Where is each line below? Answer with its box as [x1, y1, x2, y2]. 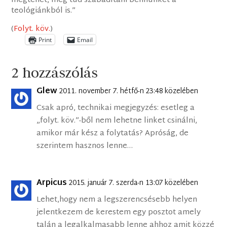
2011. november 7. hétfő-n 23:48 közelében [59, 85, 199, 98]
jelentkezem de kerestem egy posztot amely [36, 206, 201, 220]
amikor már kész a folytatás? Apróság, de [36, 127, 189, 141]
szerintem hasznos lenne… [36, 139, 133, 154]
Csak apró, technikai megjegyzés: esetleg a [36, 101, 195, 116]
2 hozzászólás [11, 64, 98, 82]
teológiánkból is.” [11, 4, 76, 18]
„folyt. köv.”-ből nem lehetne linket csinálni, [36, 114, 198, 128]
